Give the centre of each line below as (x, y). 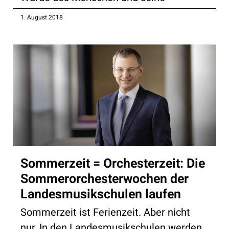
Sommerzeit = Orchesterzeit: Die (113, 164)
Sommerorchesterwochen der (105, 179)
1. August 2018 (42, 17)
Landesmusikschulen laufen (101, 194)
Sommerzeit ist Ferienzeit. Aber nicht (105, 212)
